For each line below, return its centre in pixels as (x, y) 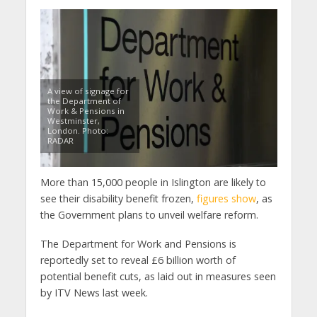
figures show (226, 198)
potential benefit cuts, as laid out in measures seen (158, 276)
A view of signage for (88, 91)
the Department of (84, 100)
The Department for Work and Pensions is (138, 243)
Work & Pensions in (86, 110)
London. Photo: (77, 130)
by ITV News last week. (94, 292)
